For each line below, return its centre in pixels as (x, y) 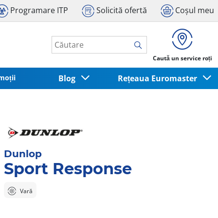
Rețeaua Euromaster (159, 78)
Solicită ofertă (122, 10)
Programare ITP (39, 10)
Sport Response (68, 168)
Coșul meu (195, 10)
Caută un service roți (182, 58)
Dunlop (23, 154)
